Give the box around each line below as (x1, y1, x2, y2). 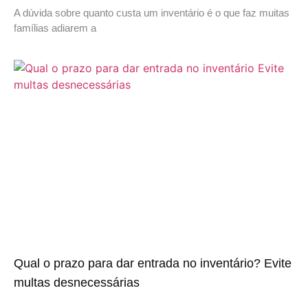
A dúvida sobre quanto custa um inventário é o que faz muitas (14, 7, 289, 19)
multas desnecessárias (14, 276, 140, 290)
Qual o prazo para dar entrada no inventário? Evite (14, 256, 291, 271)
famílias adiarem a (14, 22, 96, 34)
